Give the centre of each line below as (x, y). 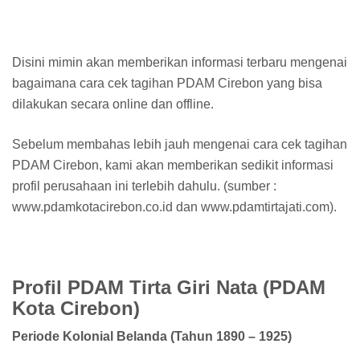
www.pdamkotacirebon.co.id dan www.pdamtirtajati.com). (174, 207)
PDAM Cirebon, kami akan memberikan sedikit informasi (173, 165)
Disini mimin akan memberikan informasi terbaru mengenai (180, 62)
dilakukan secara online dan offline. (113, 104)
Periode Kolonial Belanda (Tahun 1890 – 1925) (152, 337)
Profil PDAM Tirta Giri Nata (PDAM (169, 287)
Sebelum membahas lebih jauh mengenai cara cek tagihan (180, 144)
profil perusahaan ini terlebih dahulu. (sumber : (144, 186)
